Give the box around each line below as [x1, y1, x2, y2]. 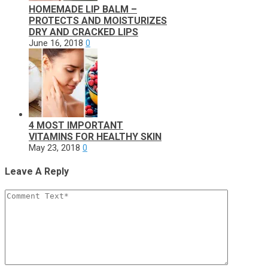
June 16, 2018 [29, 37, 83, 48]
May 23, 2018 [29, 142, 80, 153]
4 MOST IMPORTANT [29, 119, 123, 131]
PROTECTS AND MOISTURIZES [29, 14, 167, 26]
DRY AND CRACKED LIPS [29, 26, 138, 38]
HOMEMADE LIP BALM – [29, 3, 137, 15]
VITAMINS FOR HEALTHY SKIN [29, 130, 162, 142]
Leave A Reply [5, 165, 69, 177]
